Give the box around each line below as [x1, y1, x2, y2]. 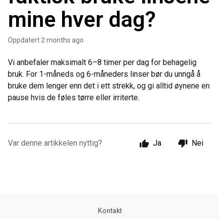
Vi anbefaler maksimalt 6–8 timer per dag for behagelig [8, 58, 197, 67]
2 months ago [41, 36, 84, 44]
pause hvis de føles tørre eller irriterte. [8, 93, 139, 102]
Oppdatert [13, 36, 40, 44]
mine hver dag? [8, 7, 156, 32]
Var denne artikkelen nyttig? [8, 138, 102, 148]
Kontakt [97, 207, 122, 215]
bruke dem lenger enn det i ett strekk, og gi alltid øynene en [8, 81, 210, 90]
